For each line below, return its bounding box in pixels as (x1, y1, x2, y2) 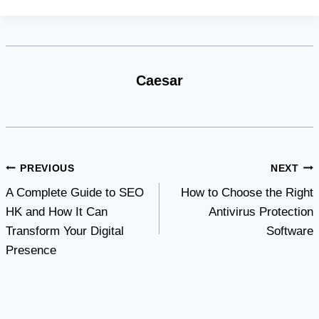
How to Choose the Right (181, 186, 313, 200)
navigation (5, 187, 99, 210)
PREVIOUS (20, 162, 75, 174)
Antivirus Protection (209, 205, 313, 219)
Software (266, 224, 313, 239)
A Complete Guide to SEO (6, 186, 144, 200)
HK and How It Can (6, 205, 108, 219)
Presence (6, 244, 56, 258)
